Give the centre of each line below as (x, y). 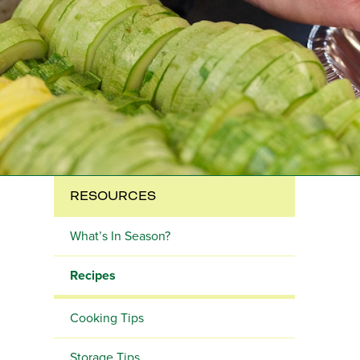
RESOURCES (113, 196)
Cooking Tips (107, 318)
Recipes (93, 276)
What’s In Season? (120, 236)
